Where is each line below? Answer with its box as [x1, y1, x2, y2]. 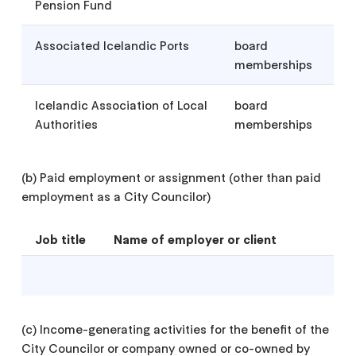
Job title [35, 231, 87, 248]
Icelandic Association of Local [35, 97, 208, 114]
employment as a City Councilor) [21, 188, 211, 205]
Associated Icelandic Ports [35, 37, 190, 54]
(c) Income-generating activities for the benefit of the [21, 321, 330, 338]
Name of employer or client [114, 231, 277, 248]
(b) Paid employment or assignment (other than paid [21, 169, 322, 186]
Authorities [35, 116, 99, 133]
